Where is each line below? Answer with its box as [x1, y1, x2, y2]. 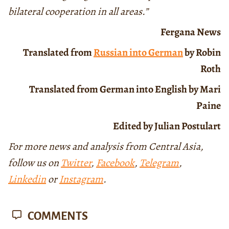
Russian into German [93, 45, 183, 59]
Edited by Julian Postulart [112, 119, 221, 133]
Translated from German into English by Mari [29, 82, 221, 96]
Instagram [59, 172, 103, 186]
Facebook [96, 155, 134, 170]
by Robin [182, 45, 221, 59]
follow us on [8, 155, 61, 170]
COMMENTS [26, 210, 88, 222]
